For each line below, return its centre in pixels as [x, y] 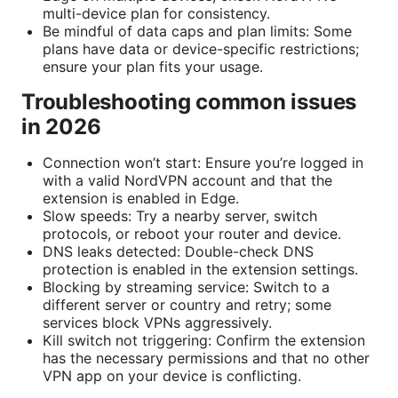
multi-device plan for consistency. [156, 14]
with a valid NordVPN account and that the [187, 181]
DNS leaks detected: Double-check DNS [178, 252]
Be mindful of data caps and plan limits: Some [197, 32]
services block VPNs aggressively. [157, 323]
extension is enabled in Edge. [141, 199]
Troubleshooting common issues [189, 102]
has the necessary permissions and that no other [206, 358]
